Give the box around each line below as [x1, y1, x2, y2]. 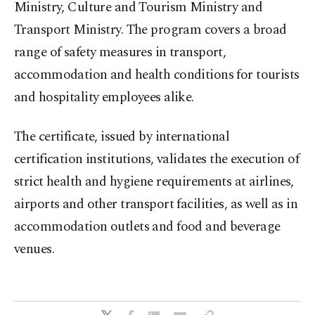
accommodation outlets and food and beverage [14, 217, 281, 238]
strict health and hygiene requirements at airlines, [14, 172, 294, 193]
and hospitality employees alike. [14, 87, 194, 108]
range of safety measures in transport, [14, 42, 226, 63]
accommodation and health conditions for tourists [14, 65, 300, 86]
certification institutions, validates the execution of [14, 149, 300, 170]
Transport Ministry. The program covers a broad [14, 20, 287, 41]
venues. [14, 239, 55, 260]
